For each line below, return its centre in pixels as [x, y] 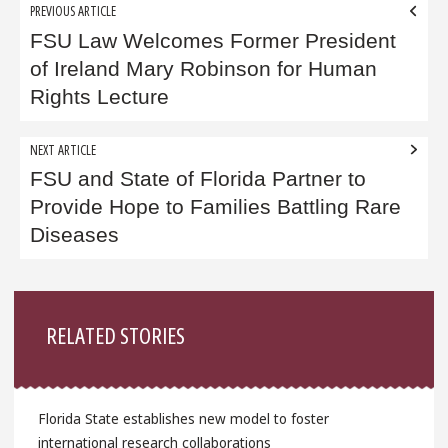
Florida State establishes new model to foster [183, 419]
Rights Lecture [100, 96]
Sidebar [55, 305]
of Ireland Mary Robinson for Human [204, 68]
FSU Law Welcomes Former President [213, 40]
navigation [73, 43]
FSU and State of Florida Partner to [198, 179]
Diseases [75, 235]
